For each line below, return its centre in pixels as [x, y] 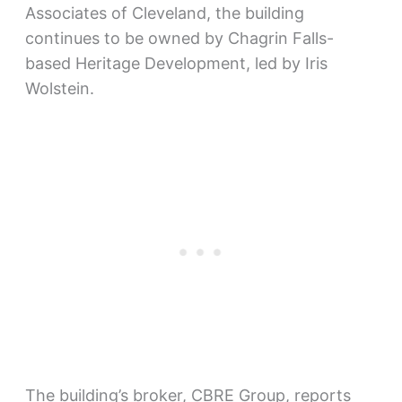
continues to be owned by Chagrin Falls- [179, 38]
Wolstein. [59, 88]
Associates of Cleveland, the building [164, 13]
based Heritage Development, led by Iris [176, 63]
